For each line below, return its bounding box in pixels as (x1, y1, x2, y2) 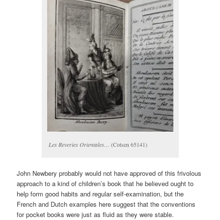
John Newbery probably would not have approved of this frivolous (17, 168, 202, 178)
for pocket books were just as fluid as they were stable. (17, 209, 174, 219)
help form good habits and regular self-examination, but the (17, 189, 184, 198)
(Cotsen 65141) (109, 140, 147, 149)
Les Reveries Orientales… (48, 140, 110, 149)
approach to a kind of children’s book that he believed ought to (17, 178, 194, 188)
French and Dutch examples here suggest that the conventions (17, 199, 196, 209)
